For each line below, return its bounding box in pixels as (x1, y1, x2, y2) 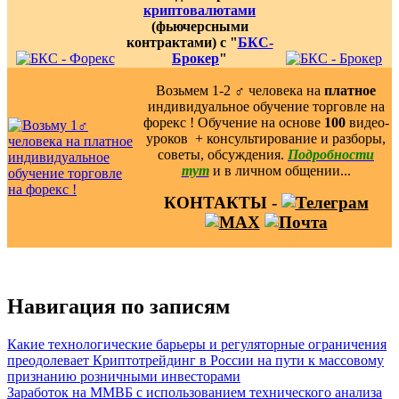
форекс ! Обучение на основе (142, 114, 324, 130)
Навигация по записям (7, 295, 230, 319)
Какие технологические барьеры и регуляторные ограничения (7, 337, 387, 353)
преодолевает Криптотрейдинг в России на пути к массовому (7, 353, 384, 369)
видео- (345, 114, 389, 130)
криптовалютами (143, 2, 256, 18)
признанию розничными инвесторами (7, 369, 240, 385)
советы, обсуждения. (158, 146, 288, 162)
